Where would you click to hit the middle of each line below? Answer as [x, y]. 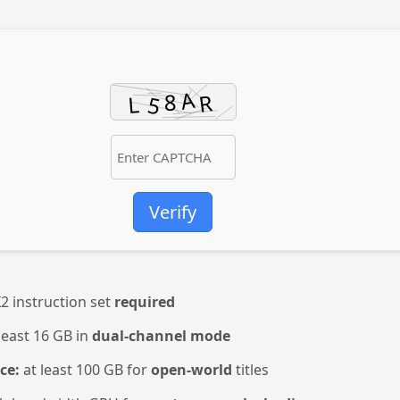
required [145, 302]
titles [250, 370]
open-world [192, 370]
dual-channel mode [161, 336]
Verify [173, 212]
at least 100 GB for [85, 370]
